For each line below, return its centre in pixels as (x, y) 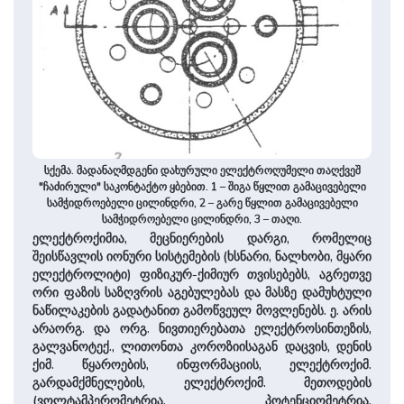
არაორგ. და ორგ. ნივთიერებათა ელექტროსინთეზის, (202, 329)
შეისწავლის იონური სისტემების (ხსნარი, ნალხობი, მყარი (202, 257)
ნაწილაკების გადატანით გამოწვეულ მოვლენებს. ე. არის (202, 311)
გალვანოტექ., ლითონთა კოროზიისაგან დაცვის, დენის (202, 347)
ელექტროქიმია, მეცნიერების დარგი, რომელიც (202, 239)
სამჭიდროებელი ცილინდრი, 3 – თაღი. (202, 219)
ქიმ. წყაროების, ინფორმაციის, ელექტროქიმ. (202, 365)
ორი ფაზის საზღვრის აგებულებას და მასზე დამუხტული (202, 293)
